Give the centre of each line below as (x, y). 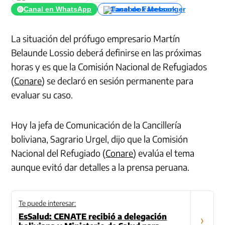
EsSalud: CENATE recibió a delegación (93, 217)
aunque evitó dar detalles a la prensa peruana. (100, 167)
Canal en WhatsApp (58, 9)
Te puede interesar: (47, 203)
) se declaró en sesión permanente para (118, 81)
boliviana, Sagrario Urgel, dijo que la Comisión (100, 139)
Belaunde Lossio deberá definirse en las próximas (106, 53)
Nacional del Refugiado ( (59, 153)
